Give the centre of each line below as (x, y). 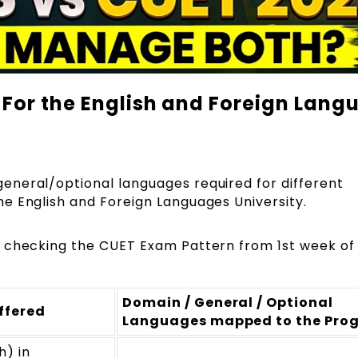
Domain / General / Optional (228, 303)
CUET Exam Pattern (167, 246)
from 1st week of (295, 246)
